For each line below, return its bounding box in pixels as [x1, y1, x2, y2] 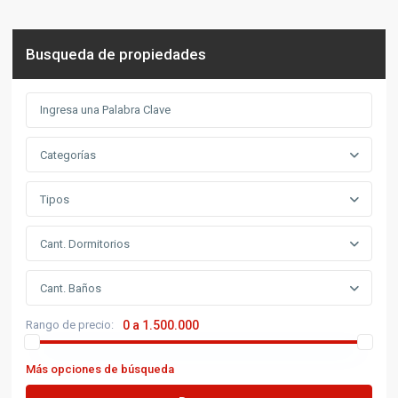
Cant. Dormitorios [40, 236, 131, 251]
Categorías [40, 147, 97, 162]
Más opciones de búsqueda [26, 362, 175, 376]
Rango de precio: [26, 317, 115, 331]
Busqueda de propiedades [26, 44, 207, 63]
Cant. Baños [40, 281, 102, 295]
